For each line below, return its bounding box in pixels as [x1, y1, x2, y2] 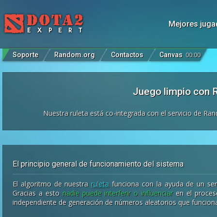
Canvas [159, 51, 183, 59]
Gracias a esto [13, 188, 62, 198]
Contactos [111, 51, 144, 59]
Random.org [54, 51, 95, 59]
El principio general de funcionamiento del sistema [13, 159, 184, 169]
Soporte [13, 51, 39, 59]
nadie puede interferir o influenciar [62, 188, 173, 198]
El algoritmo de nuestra [13, 179, 92, 188]
